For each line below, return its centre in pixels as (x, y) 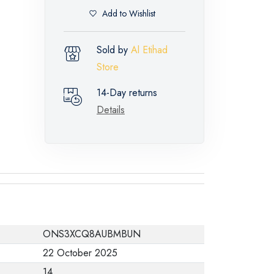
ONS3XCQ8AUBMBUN (92, 234)
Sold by (114, 50)
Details (111, 109)
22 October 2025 (80, 253)
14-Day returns (127, 92)
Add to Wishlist (129, 14)
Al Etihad (149, 50)
